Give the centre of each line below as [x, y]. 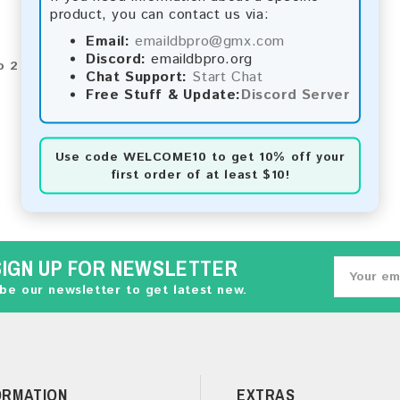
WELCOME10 [165, 157]
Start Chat [228, 77]
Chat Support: [137, 77]
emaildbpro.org [199, 59]
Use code [89, 157]
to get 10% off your [276, 157]
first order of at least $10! [200, 175]
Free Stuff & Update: [164, 95]
